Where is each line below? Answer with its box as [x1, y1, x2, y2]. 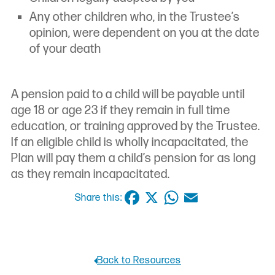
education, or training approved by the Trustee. [11, 119, 260, 134]
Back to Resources [97, 255, 181, 267]
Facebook [122, 185, 205, 210]
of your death [29, 42, 101, 57]
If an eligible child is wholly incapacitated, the [11, 135, 249, 150]
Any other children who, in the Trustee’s [29, 10, 240, 25]
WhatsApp [161, 185, 250, 210]
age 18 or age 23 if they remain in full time [11, 103, 230, 118]
